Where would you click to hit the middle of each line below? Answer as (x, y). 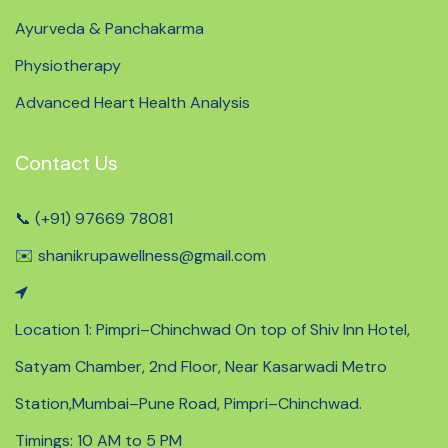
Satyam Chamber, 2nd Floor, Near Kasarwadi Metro (201, 366)
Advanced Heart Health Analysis (132, 102)
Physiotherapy (68, 65)
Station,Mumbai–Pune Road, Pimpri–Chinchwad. (188, 403)
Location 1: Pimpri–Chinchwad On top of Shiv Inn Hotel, (212, 329)
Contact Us (66, 163)
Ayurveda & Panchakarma (109, 28)
